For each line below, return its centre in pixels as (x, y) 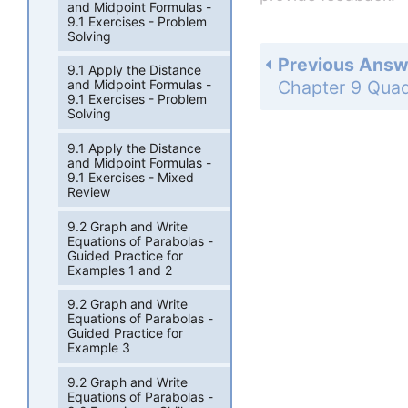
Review (89, 191)
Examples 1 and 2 (120, 270)
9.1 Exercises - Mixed (131, 177)
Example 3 (99, 348)
